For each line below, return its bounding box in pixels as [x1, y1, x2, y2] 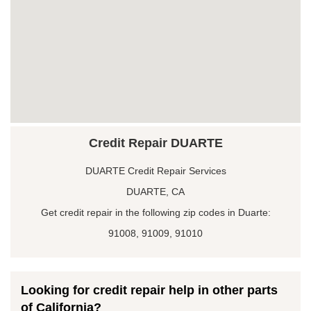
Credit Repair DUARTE [88, 135, 223, 150]
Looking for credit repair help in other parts [21, 283, 278, 297]
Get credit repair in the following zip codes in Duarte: [40, 206, 271, 218]
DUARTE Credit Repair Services [85, 165, 226, 176]
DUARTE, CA [126, 185, 185, 197]
